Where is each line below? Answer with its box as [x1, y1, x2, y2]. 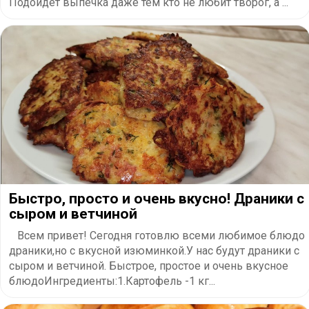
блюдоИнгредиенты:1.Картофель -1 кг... [9, 274, 215, 288]
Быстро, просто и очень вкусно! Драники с [9, 190, 304, 207]
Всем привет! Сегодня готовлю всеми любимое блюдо [9, 228, 305, 242]
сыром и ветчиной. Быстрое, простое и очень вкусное [9, 259, 288, 272]
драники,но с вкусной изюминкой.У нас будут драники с [9, 243, 299, 257]
